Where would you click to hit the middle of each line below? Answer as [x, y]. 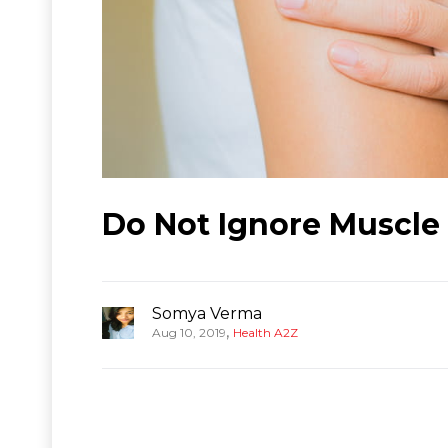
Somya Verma [207, 313]
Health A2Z [265, 332]
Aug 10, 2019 [189, 332]
